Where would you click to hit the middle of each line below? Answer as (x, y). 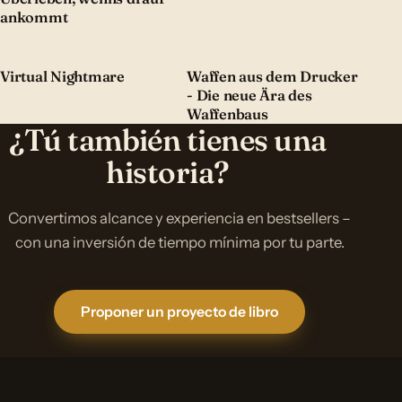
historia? (168, 172)
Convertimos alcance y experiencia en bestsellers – (179, 218)
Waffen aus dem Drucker (272, 76)
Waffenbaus (227, 114)
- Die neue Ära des (249, 95)
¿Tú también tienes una (168, 140)
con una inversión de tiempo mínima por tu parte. (179, 243)
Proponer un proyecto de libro (179, 311)
